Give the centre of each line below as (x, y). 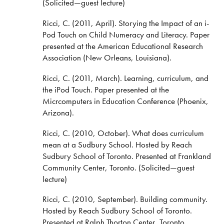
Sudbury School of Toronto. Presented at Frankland (126, 156)
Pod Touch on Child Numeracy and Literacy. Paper (126, 34)
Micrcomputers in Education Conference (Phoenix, (125, 101)
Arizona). (58, 112)
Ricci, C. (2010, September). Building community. (125, 199)
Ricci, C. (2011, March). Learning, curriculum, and (125, 78)
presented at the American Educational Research (122, 46)
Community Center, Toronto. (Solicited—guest (118, 167)
